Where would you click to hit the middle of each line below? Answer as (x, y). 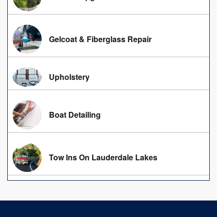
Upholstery (69, 77)
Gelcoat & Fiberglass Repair (100, 39)
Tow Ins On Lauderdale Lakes (103, 157)
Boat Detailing (75, 114)
